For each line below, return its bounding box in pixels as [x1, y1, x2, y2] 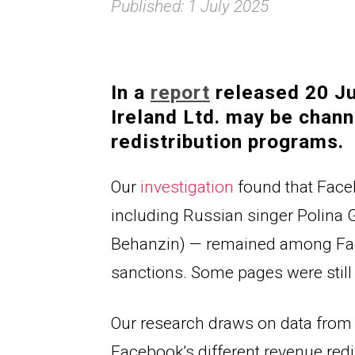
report [151, 81, 210, 105]
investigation [140, 177, 234, 197]
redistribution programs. [111, 130, 344, 154]
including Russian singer [111, 206, 297, 226]
